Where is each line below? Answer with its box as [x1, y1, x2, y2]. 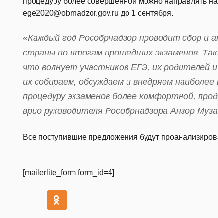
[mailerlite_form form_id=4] [23, 168, 114, 177]
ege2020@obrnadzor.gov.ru [23, 8, 119, 17]
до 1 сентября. [119, 8, 173, 17]
